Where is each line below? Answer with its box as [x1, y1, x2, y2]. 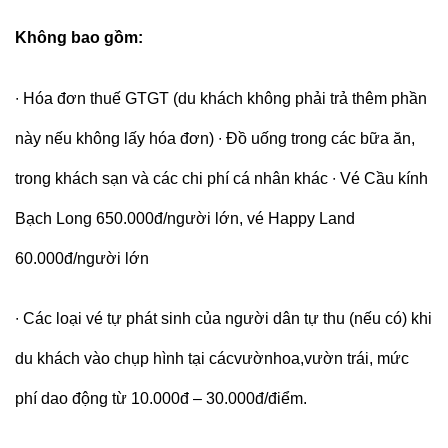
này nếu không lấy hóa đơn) [15, 129, 218, 147]
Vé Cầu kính [340, 169, 428, 187]
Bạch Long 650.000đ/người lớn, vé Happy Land [15, 209, 355, 227]
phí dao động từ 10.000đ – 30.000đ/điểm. [15, 390, 311, 408]
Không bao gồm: [15, 28, 147, 46]
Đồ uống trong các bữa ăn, [226, 129, 415, 147]
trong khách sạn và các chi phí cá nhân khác [15, 169, 332, 187]
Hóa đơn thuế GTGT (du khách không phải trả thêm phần [23, 89, 427, 107]
